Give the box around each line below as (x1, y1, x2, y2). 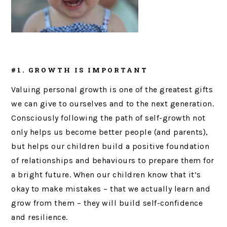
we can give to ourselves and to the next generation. (11, 99, 214, 109)
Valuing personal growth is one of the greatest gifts (11, 85, 213, 95)
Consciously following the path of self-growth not (11, 113, 206, 123)
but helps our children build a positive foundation (11, 141, 210, 152)
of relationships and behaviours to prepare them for (11, 156, 214, 166)
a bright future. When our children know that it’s (11, 170, 201, 180)
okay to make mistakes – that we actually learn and (11, 184, 211, 194)
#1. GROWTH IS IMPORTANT (11, 65, 148, 75)
